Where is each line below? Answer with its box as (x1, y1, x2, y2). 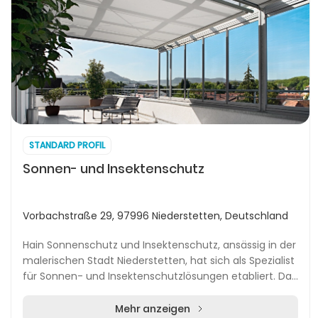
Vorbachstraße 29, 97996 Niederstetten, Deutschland (23, 209, 288, 223)
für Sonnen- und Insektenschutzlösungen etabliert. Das (23, 269, 297, 283)
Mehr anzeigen (115, 302, 190, 316)
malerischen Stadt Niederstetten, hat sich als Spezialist (23, 253, 295, 268)
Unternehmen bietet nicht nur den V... (23, 285, 210, 299)
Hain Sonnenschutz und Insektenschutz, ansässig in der (23, 238, 296, 252)
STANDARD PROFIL (29, 139, 105, 151)
